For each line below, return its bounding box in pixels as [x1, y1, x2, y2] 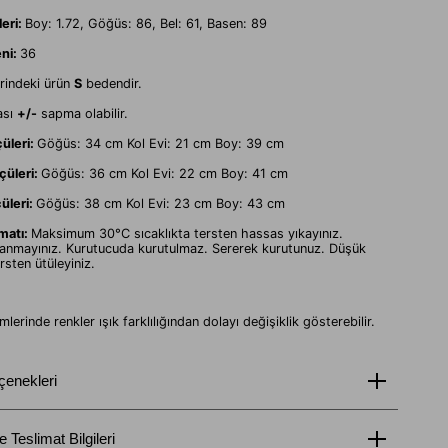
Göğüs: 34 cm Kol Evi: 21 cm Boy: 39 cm [37, 136, 284, 151]
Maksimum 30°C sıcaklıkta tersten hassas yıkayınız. [31, 226, 343, 241]
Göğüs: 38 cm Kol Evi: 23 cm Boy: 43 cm [36, 196, 285, 211]
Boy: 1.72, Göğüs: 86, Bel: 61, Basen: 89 [25, 16, 267, 31]
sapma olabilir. [37, 106, 128, 121]
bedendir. [82, 76, 142, 91]
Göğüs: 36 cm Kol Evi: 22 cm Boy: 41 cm [41, 166, 288, 181]
